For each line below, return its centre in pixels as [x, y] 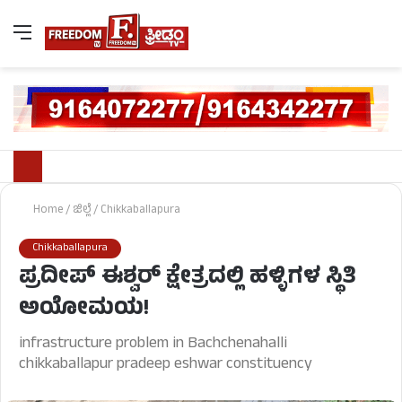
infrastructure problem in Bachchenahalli [153, 345]
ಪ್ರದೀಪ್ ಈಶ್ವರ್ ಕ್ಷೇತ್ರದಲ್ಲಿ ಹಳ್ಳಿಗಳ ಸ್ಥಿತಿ [188, 279]
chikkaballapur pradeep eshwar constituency [166, 366]
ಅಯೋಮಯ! [84, 310]
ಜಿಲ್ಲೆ [82, 211]
